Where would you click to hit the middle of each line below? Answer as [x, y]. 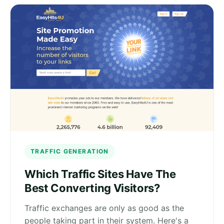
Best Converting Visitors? [92, 188]
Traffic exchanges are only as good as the [104, 208]
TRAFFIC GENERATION [70, 151]
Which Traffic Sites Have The [100, 174]
